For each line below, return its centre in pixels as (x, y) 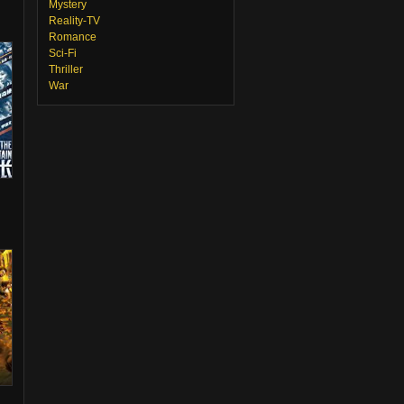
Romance (73, 37)
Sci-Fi (63, 53)
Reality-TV (74, 21)
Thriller (66, 69)
